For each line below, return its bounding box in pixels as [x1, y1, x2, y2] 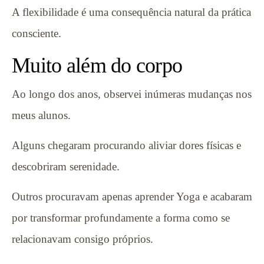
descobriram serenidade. [12, 160, 120, 173]
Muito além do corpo [12, 53, 183, 77]
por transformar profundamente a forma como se [12, 211, 230, 224]
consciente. [12, 27, 61, 39]
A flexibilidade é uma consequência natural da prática [12, 5, 251, 18]
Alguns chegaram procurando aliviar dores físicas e [12, 138, 241, 151]
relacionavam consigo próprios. [12, 232, 153, 245]
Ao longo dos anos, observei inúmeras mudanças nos [12, 87, 252, 100]
